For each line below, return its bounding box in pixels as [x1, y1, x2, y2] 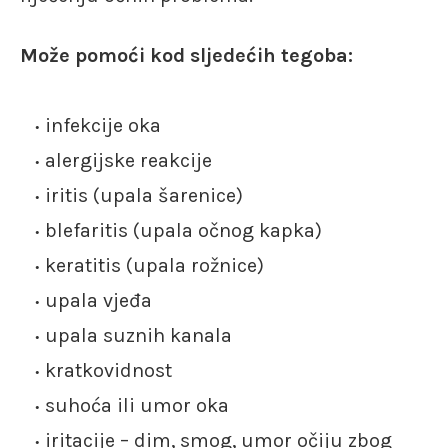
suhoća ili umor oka [45, 393, 229, 417]
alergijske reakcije [45, 148, 212, 172]
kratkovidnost [45, 358, 172, 382]
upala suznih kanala [45, 323, 232, 347]
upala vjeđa [45, 288, 152, 312]
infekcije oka [45, 113, 161, 137]
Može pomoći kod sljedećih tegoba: [20, 43, 353, 67]
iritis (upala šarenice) [45, 183, 243, 207]
